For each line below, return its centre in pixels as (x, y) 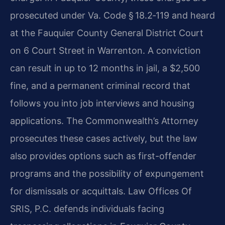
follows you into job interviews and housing (102, 103)
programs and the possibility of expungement (107, 174)
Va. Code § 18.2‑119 (129, 16)
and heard (192, 16)
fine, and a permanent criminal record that (100, 86)
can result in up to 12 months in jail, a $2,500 (105, 68)
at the (24, 33)
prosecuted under (49, 16)
